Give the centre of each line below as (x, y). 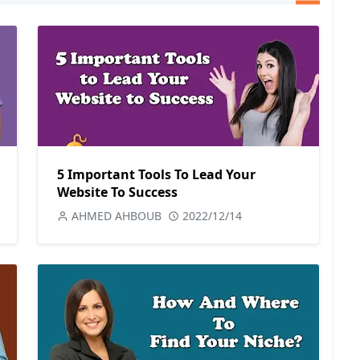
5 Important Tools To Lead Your (156, 174)
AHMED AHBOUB (117, 216)
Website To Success (117, 192)
